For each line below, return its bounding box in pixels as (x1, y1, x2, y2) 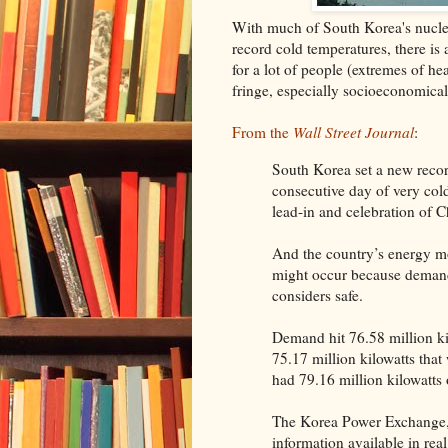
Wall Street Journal (293, 122, 414, 143)
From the (232, 122, 293, 143)
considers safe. (272, 284, 363, 305)
